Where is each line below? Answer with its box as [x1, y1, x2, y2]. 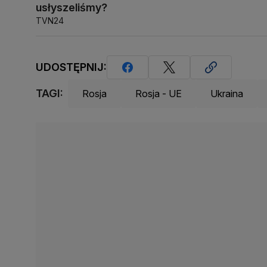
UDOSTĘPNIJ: [36, 61, 107, 74]
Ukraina [210, 87, 243, 100]
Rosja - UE [135, 87, 182, 100]
